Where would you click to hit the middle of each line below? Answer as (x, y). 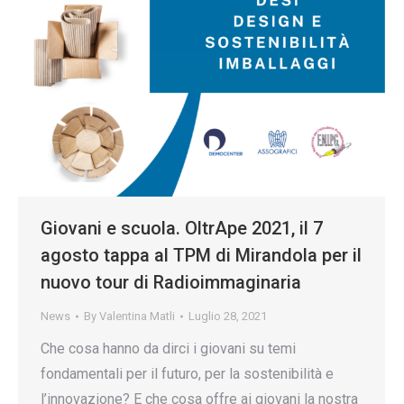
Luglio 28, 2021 (228, 316)
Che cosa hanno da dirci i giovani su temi (168, 349)
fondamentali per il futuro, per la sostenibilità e (187, 374)
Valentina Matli (137, 316)
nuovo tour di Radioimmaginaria (171, 282)
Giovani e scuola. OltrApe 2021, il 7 (182, 228)
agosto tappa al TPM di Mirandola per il (201, 255)
